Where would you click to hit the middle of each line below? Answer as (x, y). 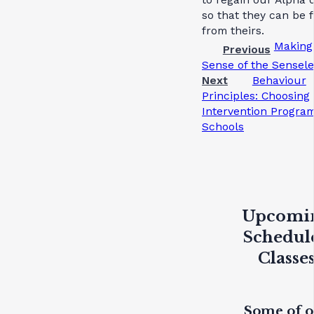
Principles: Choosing (256, 96)
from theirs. (233, 31)
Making (293, 46)
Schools (223, 127)
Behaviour (279, 81)
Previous (246, 50)
